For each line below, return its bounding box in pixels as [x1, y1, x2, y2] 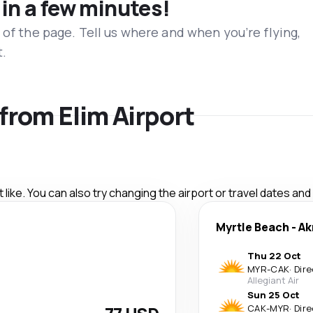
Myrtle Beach [216, 219, 289, 235]
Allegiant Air [247, 273, 299, 286]
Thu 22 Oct [247, 249, 301, 262]
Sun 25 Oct [247, 288, 300, 301]
